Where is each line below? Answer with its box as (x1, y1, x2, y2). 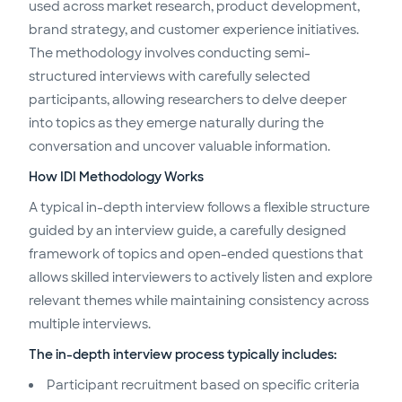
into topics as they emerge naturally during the (29, 115, 324, 131)
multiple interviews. (29, 316, 151, 332)
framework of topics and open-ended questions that (29, 246, 363, 262)
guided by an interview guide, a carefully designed (29, 223, 346, 239)
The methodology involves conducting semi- (29, 45, 310, 61)
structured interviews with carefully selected (29, 68, 310, 84)
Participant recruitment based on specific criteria (47, 377, 360, 393)
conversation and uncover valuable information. (29, 138, 330, 154)
